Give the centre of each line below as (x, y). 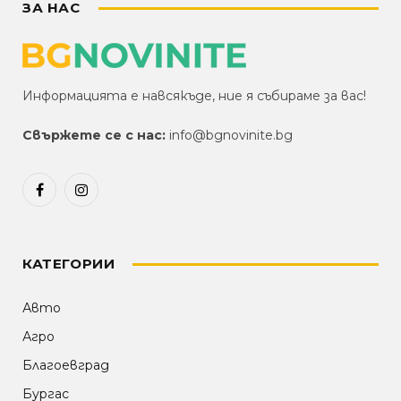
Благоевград (66, 366)
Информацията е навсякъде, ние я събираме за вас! (194, 96)
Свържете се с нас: (94, 136)
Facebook (69, 197)
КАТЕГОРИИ (69, 264)
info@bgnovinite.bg (231, 136)
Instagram (112, 197)
